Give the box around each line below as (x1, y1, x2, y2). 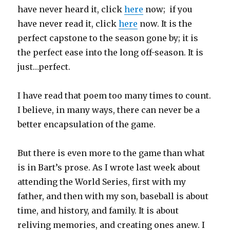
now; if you (143, 4, 193, 15)
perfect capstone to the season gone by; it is (17, 33, 199, 44)
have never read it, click (17, 18, 119, 29)
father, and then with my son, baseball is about (17, 191, 209, 202)
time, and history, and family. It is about (17, 205, 179, 216)
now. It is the (138, 18, 193, 29)
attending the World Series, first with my (17, 177, 186, 187)
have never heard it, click (17, 4, 125, 15)
